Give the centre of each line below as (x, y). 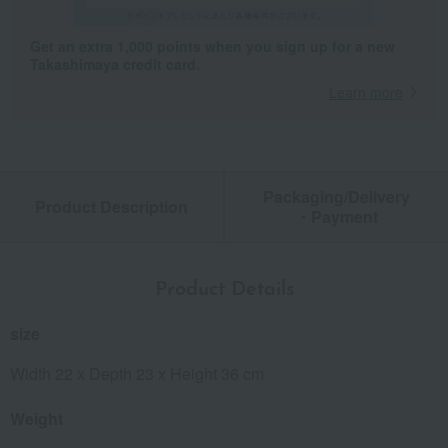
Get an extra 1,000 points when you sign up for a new (212, 46)
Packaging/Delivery (336, 197)
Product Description (111, 207)
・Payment (336, 217)
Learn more (366, 92)
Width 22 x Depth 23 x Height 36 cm (137, 374)
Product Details (224, 290)
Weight (36, 419)
